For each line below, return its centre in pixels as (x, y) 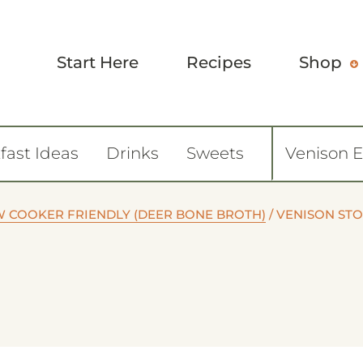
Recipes (219, 62)
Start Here (98, 62)
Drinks (132, 153)
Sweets (215, 153)
